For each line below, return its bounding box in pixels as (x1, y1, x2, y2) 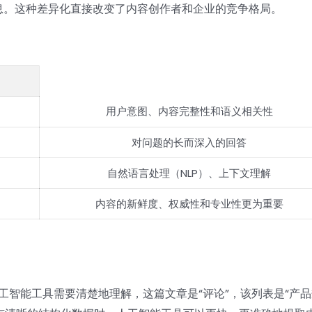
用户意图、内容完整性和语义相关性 (105, 104, 273, 119)
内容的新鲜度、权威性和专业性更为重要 (95, 196, 283, 212)
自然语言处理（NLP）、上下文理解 (107, 166, 271, 181)
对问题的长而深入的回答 (132, 135, 247, 150)
